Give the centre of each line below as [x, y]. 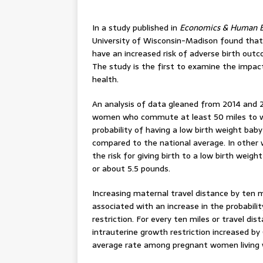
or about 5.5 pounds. [131, 168]
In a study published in [136, 28]
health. [105, 79]
